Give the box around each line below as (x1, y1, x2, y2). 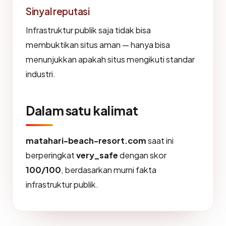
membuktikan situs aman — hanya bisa (26, 39, 170, 50)
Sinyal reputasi (26, 5, 90, 17)
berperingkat (26, 150, 76, 160)
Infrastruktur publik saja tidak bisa (26, 25, 151, 35)
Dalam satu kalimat (26, 102, 138, 119)
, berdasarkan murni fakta (61, 164, 156, 175)
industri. (26, 69, 55, 79)
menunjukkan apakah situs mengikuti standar (26, 54, 195, 65)
